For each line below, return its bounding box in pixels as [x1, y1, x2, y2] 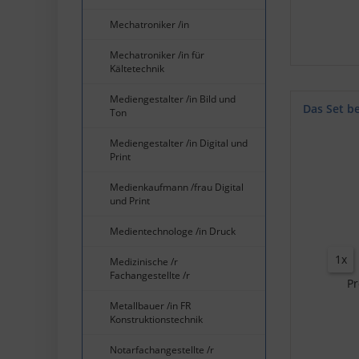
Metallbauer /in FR [110, 298, 191, 313]
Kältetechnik [110, 61, 164, 75]
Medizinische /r [110, 254, 178, 268]
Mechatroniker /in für [110, 47, 204, 62]
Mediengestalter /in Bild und [110, 91, 236, 106]
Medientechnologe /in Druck [110, 224, 236, 238]
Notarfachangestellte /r [110, 342, 214, 357]
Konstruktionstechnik [110, 312, 203, 326]
